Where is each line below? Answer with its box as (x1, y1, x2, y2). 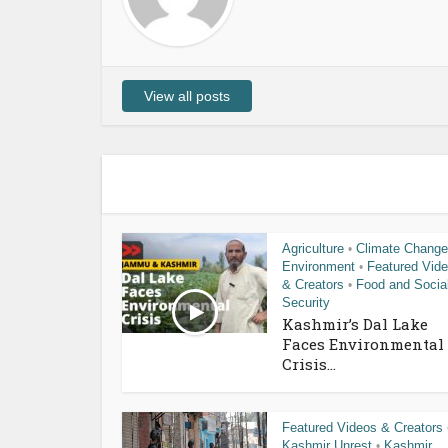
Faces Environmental (282, 333, 444, 354)
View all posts (144, 87, 230, 104)
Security (282, 294, 330, 310)
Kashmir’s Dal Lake (282, 313, 428, 334)
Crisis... (282, 353, 336, 374)
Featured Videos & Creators (282, 419, 443, 435)
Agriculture (282, 240, 344, 256)
